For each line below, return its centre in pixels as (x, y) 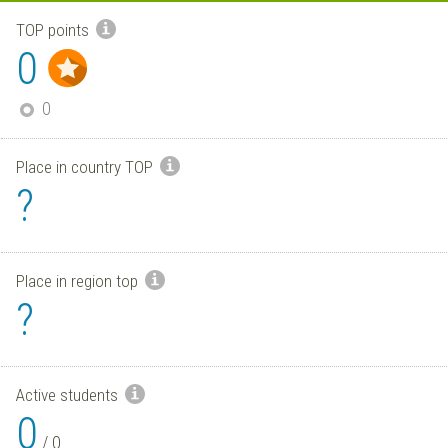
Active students (69, 395)
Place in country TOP (86, 167)
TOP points (54, 29)
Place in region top (79, 281)
